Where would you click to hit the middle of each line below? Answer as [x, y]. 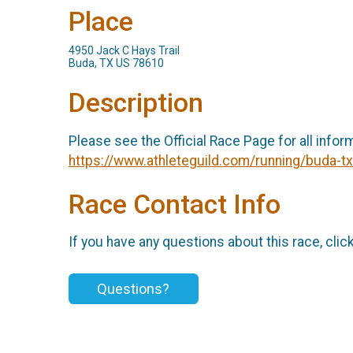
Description [136, 103]
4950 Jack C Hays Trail [124, 51]
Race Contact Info [175, 204]
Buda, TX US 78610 [116, 63]
